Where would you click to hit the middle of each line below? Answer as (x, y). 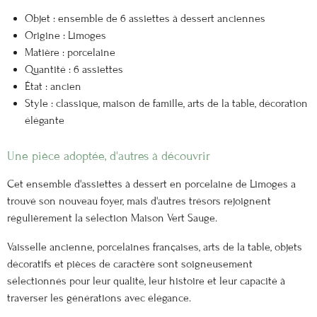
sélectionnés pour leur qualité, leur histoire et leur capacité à (146, 281)
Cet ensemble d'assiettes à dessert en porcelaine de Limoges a (151, 184)
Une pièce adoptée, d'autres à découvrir (109, 156)
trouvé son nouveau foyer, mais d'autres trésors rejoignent (139, 201)
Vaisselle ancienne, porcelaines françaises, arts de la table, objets (155, 247)
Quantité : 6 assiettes (74, 69)
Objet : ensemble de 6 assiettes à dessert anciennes (145, 18)
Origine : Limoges (65, 35)
